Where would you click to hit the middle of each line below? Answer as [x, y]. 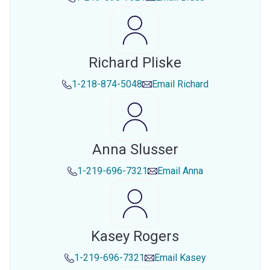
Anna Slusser [135, 149]
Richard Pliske [135, 63]
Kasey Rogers [135, 236]
